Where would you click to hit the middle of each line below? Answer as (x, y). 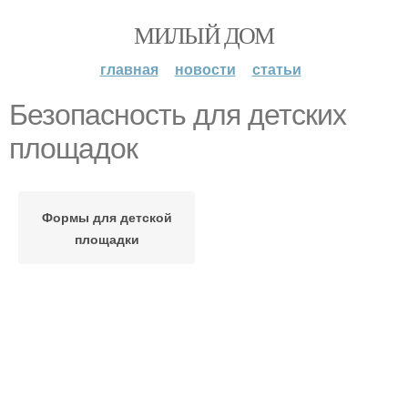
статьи (276, 69)
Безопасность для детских (178, 115)
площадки (107, 239)
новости (205, 69)
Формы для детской (107, 217)
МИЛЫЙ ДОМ (204, 35)
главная (129, 69)
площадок (73, 148)
